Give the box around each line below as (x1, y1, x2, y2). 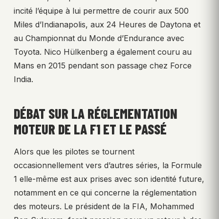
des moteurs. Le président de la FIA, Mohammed (14, 201, 194, 212)
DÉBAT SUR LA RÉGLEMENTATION (14, 105, 177, 122)
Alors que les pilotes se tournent (14, 147, 134, 157)
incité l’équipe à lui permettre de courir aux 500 (14, 6, 189, 16)
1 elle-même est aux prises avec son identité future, (14, 174, 204, 184)
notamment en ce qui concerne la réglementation (14, 188, 197, 198)
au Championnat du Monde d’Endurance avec (14, 33, 184, 44)
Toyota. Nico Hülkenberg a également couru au (14, 47, 192, 57)
